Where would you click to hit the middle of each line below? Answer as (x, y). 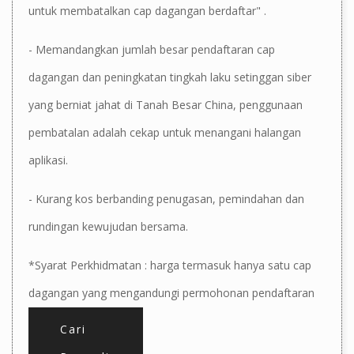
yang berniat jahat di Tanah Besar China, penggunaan (166, 104)
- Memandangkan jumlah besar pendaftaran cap (152, 49)
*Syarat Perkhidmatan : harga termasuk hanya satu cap (170, 265)
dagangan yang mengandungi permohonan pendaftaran (171, 292)
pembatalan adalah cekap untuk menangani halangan (165, 132)
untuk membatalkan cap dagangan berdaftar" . (147, 10)
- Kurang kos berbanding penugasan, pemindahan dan (166, 198)
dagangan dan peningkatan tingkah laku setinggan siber (170, 77)
